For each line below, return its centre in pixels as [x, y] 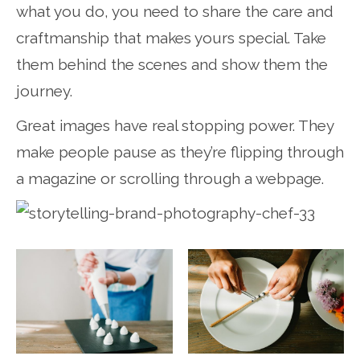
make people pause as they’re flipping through [180, 151]
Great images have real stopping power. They [175, 125]
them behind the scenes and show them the [172, 64]
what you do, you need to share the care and [175, 11]
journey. [44, 90]
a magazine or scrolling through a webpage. [170, 178]
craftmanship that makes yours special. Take [171, 37]
